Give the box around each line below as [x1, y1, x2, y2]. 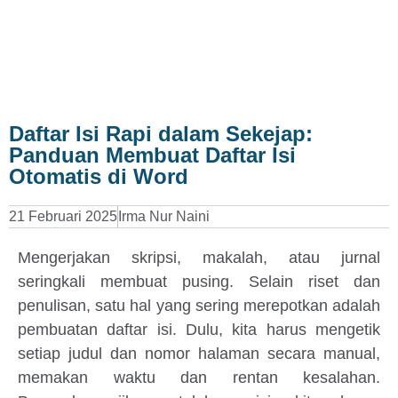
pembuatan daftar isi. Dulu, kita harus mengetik [18, 321, 380, 338]
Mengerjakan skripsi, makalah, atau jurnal [18, 249, 380, 267]
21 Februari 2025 [9, 209, 117, 224]
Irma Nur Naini [118, 209, 210, 224]
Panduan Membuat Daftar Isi [9, 143, 296, 167]
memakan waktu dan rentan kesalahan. [18, 369, 380, 386]
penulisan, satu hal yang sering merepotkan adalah [18, 297, 380, 314]
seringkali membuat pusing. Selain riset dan [18, 273, 380, 291]
